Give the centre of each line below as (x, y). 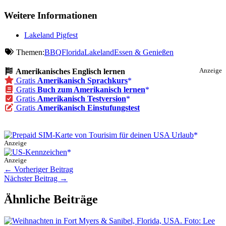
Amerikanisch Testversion (82, 98)
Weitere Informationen (51, 15)
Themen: (29, 52)
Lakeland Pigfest (51, 35)
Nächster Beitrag (32, 178)
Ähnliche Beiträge (51, 200)
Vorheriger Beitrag (43, 169)
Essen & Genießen (144, 52)
